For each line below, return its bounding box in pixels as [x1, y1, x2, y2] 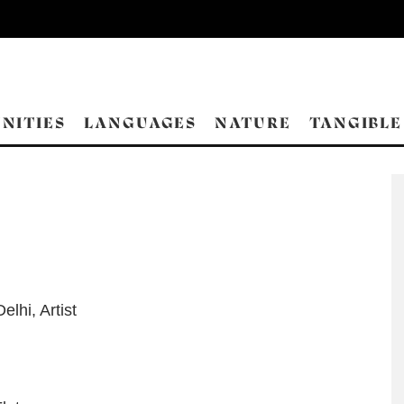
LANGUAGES [84, 114, 197, 133]
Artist [40, 301, 77, 319]
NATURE [215, 114, 291, 133]
